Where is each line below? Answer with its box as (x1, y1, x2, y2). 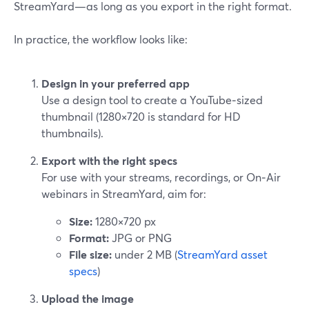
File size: (69, 247, 112, 261)
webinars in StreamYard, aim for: (41, 186, 206, 201)
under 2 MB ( (112, 247, 177, 261)
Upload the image (41, 291, 134, 306)
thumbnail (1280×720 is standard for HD (41, 109, 241, 123)
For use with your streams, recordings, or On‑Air (41, 170, 281, 184)
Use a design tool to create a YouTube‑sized (41, 92, 263, 107)
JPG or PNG (109, 230, 172, 245)
